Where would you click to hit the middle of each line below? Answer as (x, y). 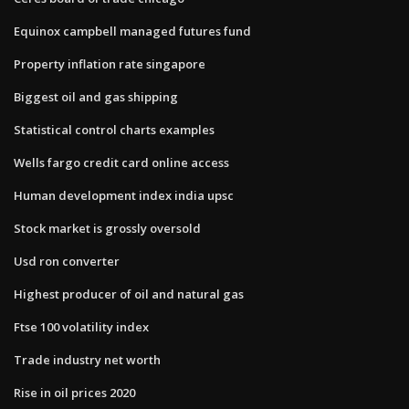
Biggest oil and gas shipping (96, 96)
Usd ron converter (67, 261)
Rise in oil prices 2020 (74, 392)
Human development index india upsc (124, 195)
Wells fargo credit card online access (121, 162)
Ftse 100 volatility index (81, 326)
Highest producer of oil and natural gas (129, 294)
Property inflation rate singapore (110, 63)
